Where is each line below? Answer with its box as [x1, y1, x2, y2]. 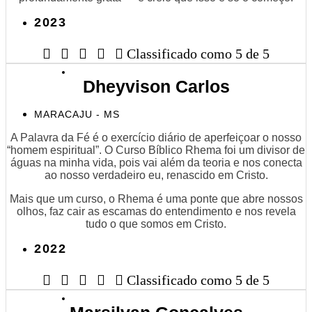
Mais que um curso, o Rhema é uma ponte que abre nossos [9, 192, 303, 205]
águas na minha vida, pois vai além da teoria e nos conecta [10, 156, 302, 169]
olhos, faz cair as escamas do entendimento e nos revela [16, 205, 296, 217]
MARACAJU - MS [34, 108, 120, 120]
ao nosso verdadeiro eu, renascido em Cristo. [44, 169, 268, 181]
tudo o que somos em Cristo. [86, 217, 226, 230]
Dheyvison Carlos [82, 76, 230, 96]
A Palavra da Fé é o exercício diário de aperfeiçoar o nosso [10, 131, 302, 143]
